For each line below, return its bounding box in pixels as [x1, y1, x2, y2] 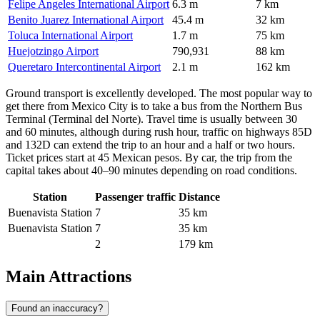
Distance [179, 190, 220, 203]
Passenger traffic [95, 190, 176, 203]
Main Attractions [6, 266, 131, 286]
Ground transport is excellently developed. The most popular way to [6, 86, 312, 99]
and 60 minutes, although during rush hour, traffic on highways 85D [6, 125, 312, 138]
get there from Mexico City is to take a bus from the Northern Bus [6, 99, 302, 112]
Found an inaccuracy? [11, 302, 103, 314]
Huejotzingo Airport [8, 44, 99, 57]
